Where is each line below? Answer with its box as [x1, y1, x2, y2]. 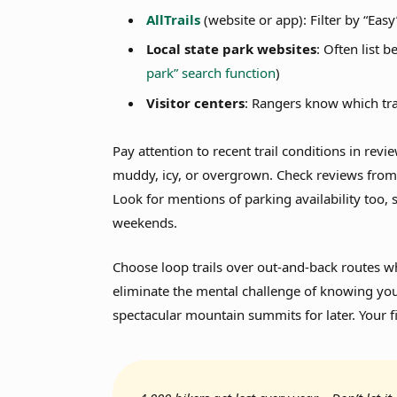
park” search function [146, 64, 276, 82]
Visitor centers [146, 93, 245, 112]
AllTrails [146, 10, 201, 28]
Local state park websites [146, 40, 317, 58]
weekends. [113, 213, 178, 231]
